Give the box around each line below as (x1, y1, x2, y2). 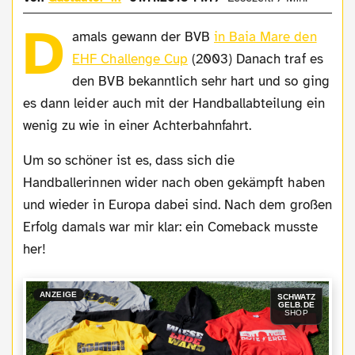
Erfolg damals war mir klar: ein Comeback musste (23, 218, 318, 235)
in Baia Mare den (214, 28, 317, 45)
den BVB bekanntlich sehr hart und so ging (72, 72, 330, 90)
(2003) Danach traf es (187, 50, 323, 67)
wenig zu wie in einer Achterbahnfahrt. (23, 116, 252, 134)
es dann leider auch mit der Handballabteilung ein (23, 94, 325, 112)
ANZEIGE (39, 289, 78, 299)
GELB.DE (277, 300, 315, 310)
